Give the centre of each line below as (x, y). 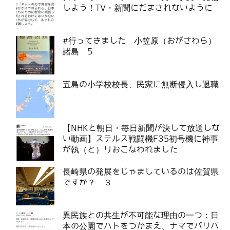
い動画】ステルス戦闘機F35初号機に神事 (140, 139)
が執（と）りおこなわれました (120, 149)
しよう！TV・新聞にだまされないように (138, 8)
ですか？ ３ (87, 182)
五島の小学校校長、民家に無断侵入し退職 (141, 84)
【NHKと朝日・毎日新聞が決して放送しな (141, 128)
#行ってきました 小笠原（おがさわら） (139, 41)
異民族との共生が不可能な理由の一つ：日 (141, 215)
